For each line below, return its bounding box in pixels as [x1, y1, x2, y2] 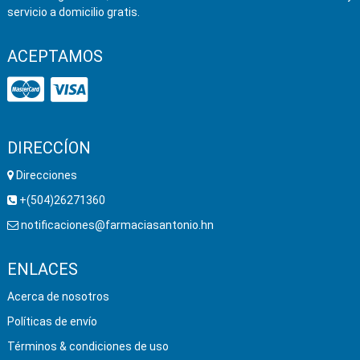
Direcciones [15, 169, 77, 182]
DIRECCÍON [6, 138, 91, 158]
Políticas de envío [6, 315, 97, 329]
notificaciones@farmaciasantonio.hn [18, 219, 214, 232]
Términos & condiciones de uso [6, 340, 169, 354]
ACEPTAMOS [6, 47, 103, 67]
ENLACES [6, 260, 78, 280]
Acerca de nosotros [6, 290, 109, 304]
